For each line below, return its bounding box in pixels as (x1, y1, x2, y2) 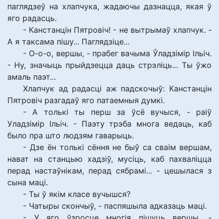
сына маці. (7, 177, 48, 187)
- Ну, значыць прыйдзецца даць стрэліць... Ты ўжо (7, 60, 212, 70)
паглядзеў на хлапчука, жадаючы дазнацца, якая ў (7, 1, 212, 11)
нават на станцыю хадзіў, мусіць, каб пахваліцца (7, 154, 212, 164)
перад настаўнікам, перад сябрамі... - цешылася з (7, 166, 212, 175)
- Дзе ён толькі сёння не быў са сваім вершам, (23, 142, 212, 152)
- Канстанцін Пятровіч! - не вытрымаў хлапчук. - (23, 25, 212, 35)
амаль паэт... (7, 72, 56, 82)
